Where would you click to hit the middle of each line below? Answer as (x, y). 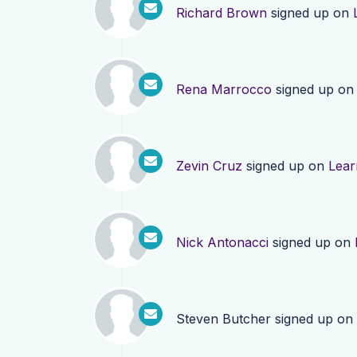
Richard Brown (222, 13)
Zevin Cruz (209, 166)
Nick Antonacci (222, 242)
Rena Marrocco (224, 89)
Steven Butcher (224, 319)
